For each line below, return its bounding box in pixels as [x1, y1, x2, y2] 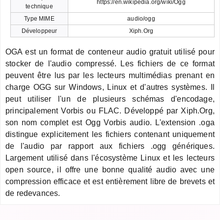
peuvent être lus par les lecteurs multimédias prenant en [5, 71, 215, 80]
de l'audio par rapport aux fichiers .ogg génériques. [5, 141, 215, 150]
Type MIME [24, 15, 55, 22]
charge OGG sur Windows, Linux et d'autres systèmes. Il [5, 82, 215, 91]
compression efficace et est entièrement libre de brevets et [5, 177, 215, 186]
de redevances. [5, 189, 60, 197]
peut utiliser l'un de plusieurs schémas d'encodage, [5, 94, 215, 103]
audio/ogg [127, 15, 155, 22]
